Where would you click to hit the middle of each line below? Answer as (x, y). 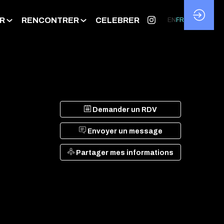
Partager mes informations (125, 153)
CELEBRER (117, 20)
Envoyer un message (125, 131)
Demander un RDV (125, 110)
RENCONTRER (50, 20)
